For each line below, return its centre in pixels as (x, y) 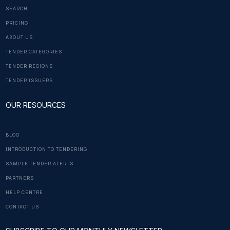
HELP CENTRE (24, 192)
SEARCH (16, 8)
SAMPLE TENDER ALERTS (39, 164)
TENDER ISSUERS (29, 80)
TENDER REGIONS (29, 66)
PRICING (17, 23)
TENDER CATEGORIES (34, 52)
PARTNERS (20, 178)
